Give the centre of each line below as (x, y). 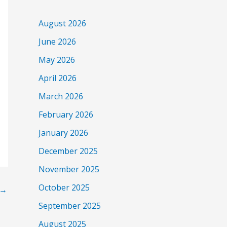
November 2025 (69, 169)
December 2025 (68, 151)
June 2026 (57, 42)
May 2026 (57, 60)
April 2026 (58, 78)
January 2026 (63, 133)
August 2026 (62, 24)
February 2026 (66, 115)
